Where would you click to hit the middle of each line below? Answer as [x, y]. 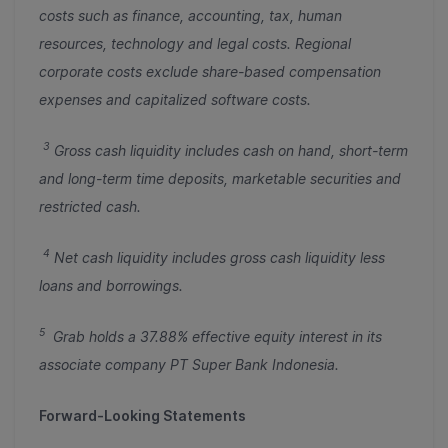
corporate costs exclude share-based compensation [210, 71]
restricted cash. [90, 206]
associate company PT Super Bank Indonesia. [189, 364]
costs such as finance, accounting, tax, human [190, 15]
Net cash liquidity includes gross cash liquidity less [219, 257]
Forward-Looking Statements [142, 415]
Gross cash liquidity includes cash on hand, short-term [231, 150]
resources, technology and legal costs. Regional [195, 43]
